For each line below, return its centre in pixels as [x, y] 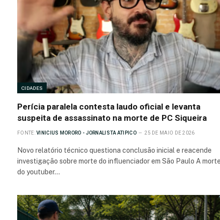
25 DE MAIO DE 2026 [170, 133]
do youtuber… [39, 172]
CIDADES [32, 88]
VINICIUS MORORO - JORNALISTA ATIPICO [86, 133]
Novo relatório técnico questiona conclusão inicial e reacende [114, 150]
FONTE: [26, 133]
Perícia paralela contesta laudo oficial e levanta [109, 106]
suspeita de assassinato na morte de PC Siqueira [112, 118]
